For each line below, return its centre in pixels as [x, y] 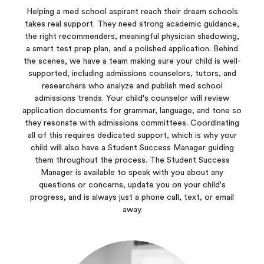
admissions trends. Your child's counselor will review [132, 98]
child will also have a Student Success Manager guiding [132, 148]
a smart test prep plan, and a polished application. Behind [132, 49]
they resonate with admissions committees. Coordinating [132, 123]
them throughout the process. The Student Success [132, 160]
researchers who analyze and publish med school [132, 86]
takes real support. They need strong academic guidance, [132, 24]
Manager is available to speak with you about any [132, 173]
